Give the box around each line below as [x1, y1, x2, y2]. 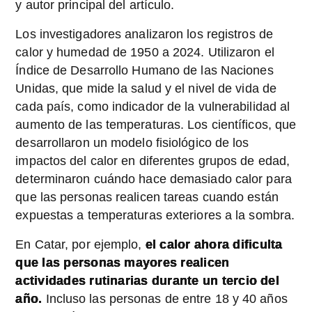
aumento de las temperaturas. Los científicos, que [15, 117, 297, 132]
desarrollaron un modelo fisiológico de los [15, 135, 249, 150]
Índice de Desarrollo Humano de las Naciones [15, 63, 274, 77]
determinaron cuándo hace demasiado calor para [15, 171, 292, 186]
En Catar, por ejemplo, [15, 237, 146, 251]
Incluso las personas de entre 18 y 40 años [45, 291, 288, 306]
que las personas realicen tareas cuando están [15, 189, 279, 204]
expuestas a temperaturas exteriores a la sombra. [15, 208, 295, 222]
